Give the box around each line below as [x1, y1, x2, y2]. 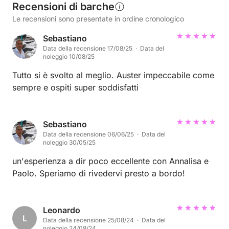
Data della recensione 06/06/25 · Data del [43, 130, 166, 138]
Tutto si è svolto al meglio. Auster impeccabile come [12, 70, 214, 80]
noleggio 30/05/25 [43, 138, 96, 146]
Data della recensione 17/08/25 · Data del [43, 44, 164, 52]
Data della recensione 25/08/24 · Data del [43, 216, 166, 224]
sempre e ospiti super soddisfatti [12, 82, 139, 93]
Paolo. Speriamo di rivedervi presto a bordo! [12, 168, 185, 178]
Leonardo [43, 204, 80, 215]
